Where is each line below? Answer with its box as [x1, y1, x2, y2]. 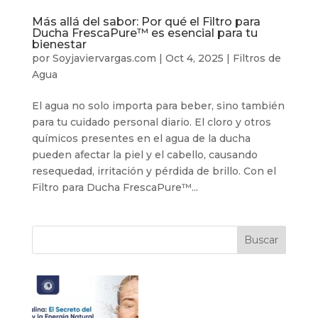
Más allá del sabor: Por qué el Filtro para [31, 14, 261, 28]
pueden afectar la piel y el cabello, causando [31, 148, 258, 161]
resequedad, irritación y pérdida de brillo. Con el [31, 164, 276, 177]
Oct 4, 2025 [165, 51, 224, 65]
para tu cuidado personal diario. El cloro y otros [31, 115, 271, 128]
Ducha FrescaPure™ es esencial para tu [31, 26, 258, 40]
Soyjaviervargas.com [52, 51, 156, 65]
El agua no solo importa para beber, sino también [31, 99, 285, 112]
